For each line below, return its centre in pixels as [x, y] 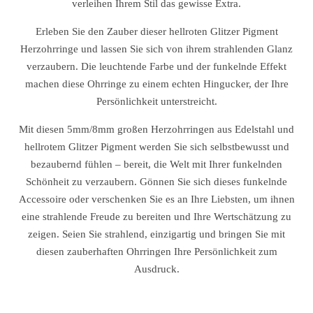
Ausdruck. [156, 269]
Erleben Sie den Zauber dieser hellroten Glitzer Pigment [156, 31]
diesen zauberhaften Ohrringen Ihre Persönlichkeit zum [156, 252]
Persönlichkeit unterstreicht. [156, 101]
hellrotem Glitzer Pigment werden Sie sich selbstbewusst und [156, 147]
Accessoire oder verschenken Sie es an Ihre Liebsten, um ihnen [156, 199]
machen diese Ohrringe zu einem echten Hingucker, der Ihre [156, 84]
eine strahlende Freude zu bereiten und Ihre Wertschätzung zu [156, 217]
